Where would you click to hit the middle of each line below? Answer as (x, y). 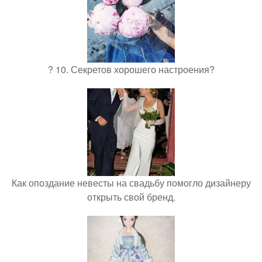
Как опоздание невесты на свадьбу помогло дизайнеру (131, 183)
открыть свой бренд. (131, 197)
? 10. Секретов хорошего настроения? (131, 70)
